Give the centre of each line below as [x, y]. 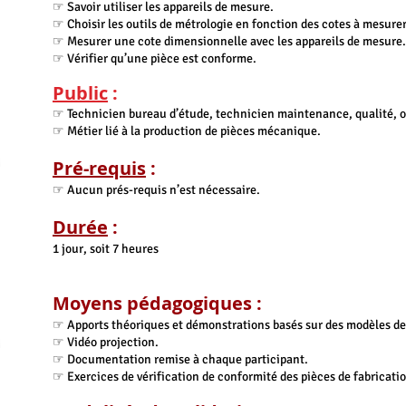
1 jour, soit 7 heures [106, 249]
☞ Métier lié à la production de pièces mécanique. [187, 131]
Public [80, 93]
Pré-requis [99, 168]
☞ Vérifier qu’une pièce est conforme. [155, 58]
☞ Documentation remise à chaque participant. [180, 359]
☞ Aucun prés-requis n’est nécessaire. [156, 190]
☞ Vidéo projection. [106, 342]
